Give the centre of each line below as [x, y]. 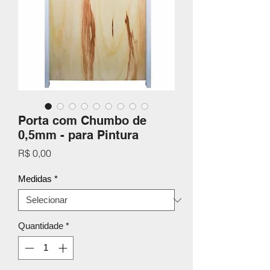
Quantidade [41, 226]
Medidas [35, 179]
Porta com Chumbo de [82, 121]
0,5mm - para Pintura [78, 135]
